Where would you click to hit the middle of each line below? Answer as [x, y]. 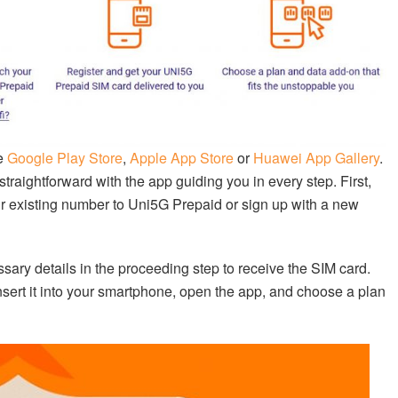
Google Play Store [65, 158]
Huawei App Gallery [316, 158]
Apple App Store [182, 158]
